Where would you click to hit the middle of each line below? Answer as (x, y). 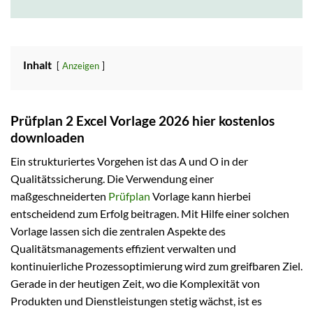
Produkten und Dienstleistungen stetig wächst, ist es (136, 301)
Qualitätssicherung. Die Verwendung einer (112, 179)
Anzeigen (81, 65)
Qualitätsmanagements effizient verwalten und (123, 249)
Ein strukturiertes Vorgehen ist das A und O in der (129, 161)
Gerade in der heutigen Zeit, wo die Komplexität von (135, 284)
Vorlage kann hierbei (201, 196)
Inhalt (37, 64)
